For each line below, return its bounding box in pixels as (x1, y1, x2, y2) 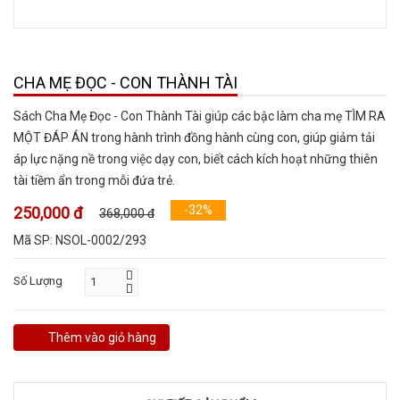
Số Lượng (13, 274, 62, 287)
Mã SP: (13, 233, 55, 247)
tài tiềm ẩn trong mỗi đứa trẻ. (13, 173, 175, 187)
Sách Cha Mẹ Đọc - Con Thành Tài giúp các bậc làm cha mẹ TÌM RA (13, 109, 386, 123)
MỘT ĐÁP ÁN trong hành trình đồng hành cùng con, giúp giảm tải (13, 130, 375, 145)
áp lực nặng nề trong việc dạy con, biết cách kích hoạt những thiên (13, 152, 378, 166)
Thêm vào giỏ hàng (48, 330, 156, 345)
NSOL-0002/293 (55, 233, 146, 247)
